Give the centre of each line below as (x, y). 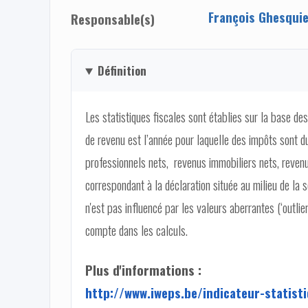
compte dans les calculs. (138, 230)
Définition (122, 70)
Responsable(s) (113, 19)
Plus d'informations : (143, 269)
